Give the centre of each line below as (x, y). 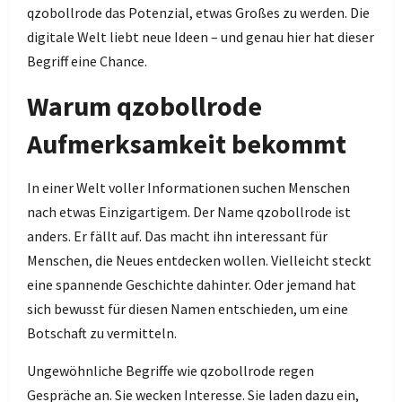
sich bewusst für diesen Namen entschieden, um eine (188, 309)
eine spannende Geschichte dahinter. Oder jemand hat (192, 284)
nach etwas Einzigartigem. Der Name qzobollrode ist (189, 212)
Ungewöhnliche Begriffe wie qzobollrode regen (170, 371)
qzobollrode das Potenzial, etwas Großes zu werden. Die (198, 13)
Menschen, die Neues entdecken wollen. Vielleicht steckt (199, 260)
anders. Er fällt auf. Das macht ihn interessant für (177, 236)
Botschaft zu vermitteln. (102, 333)
